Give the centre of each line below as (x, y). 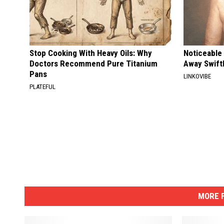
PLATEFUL (42, 87)
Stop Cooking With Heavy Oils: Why (91, 53)
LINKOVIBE (197, 76)
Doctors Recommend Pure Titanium (93, 63)
